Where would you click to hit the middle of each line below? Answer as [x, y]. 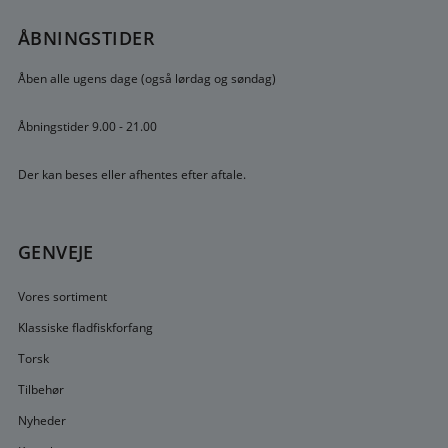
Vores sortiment [62, 296]
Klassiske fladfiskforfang [85, 327]
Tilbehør [40, 389]
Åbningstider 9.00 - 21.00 [87, 126]
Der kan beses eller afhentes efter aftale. [131, 174]
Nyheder [41, 420]
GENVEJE [55, 252]
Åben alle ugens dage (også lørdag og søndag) [146, 78]
